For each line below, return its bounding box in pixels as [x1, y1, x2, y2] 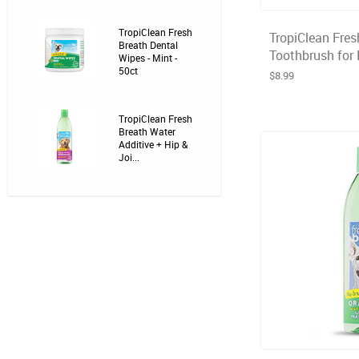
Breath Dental [119, 38, 178, 51]
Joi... [119, 151, 139, 163]
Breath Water [119, 125, 175, 138]
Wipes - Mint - [119, 51, 177, 64]
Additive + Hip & [119, 138, 188, 151]
